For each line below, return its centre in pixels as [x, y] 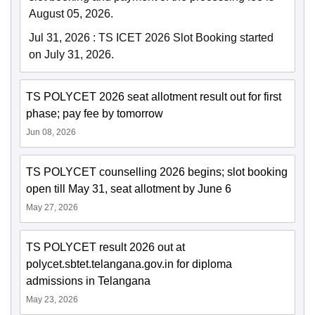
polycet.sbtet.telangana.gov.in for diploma [129, 264]
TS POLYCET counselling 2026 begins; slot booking [157, 172]
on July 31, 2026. [71, 55]
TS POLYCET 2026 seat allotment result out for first [154, 97]
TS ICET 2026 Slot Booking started [186, 38]
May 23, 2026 [52, 300]
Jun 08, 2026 [51, 133]
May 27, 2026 [52, 208]
